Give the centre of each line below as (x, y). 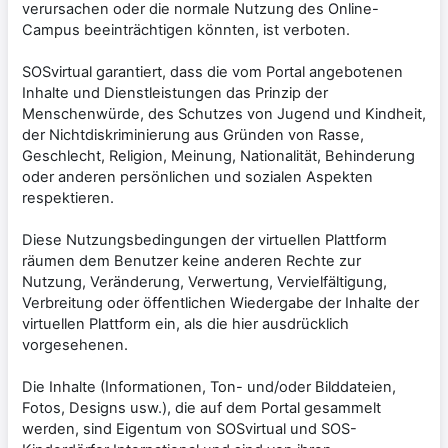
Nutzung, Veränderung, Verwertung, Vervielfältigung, (204, 281)
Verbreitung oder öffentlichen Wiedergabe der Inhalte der (220, 302)
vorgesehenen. (75, 344)
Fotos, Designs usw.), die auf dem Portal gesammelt (201, 407)
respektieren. (68, 197)
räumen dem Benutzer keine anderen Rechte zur (191, 260)
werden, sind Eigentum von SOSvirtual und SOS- (189, 428)
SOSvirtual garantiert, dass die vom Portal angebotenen (212, 71)
